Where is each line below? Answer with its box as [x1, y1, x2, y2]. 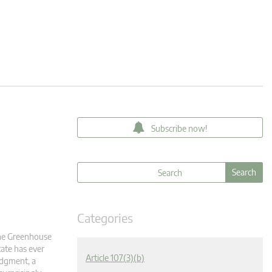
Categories [77, 210, 133, 225]
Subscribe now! [151, 123, 208, 134]
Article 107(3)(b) [86, 253, 144, 263]
